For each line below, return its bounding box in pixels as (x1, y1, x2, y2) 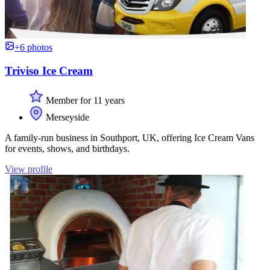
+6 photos (14, 42, 52, 53)
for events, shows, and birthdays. (5, 143, 130, 154)
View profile (5, 163, 52, 174)
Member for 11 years (43, 95, 125, 105)
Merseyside (43, 111, 89, 122)
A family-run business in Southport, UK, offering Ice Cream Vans (5, 132, 254, 143)
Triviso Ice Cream (5, 64, 93, 78)
